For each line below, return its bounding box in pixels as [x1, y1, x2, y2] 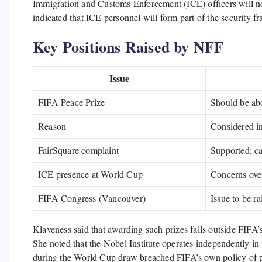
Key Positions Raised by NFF [33, 36, 224, 58]
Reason [38, 120, 67, 133]
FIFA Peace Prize [38, 96, 105, 109]
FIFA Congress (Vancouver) [38, 192, 146, 205]
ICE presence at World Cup [38, 168, 143, 181]
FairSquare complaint [38, 144, 119, 157]
